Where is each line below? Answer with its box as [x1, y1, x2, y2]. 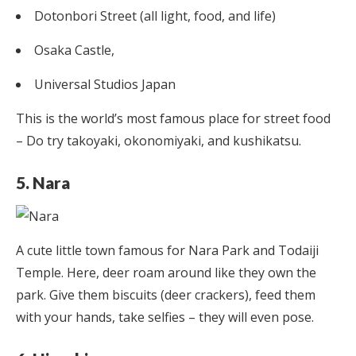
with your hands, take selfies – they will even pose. [16, 308, 314, 326]
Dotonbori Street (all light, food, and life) [34, 6, 276, 25]
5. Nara [16, 172, 73, 192]
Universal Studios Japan [34, 75, 176, 93]
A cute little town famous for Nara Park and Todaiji [16, 241, 319, 259]
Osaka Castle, [34, 41, 114, 59]
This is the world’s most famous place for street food [16, 109, 331, 127]
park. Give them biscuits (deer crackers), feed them [16, 285, 315, 304]
